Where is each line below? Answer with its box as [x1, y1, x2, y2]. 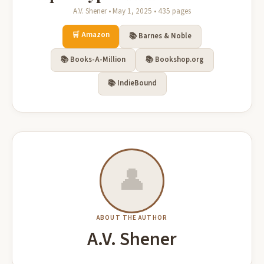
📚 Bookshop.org [145, 54, 204, 65]
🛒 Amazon [72, 29, 110, 40]
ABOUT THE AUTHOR [97, 213, 167, 222]
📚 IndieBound [107, 78, 157, 88]
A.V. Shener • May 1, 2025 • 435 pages [73, 6, 191, 16]
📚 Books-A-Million [60, 54, 126, 65]
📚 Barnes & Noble [129, 31, 192, 41]
